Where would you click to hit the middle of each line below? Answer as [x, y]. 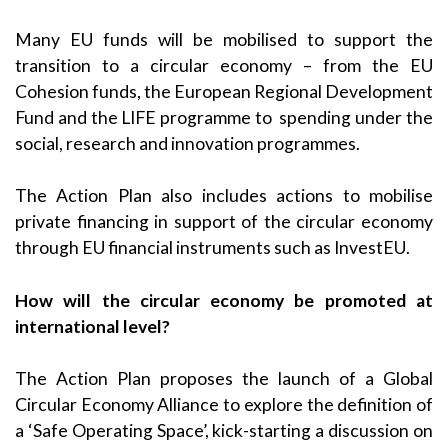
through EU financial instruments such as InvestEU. [212, 248]
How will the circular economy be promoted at [224, 300]
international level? [92, 326]
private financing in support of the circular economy [224, 222]
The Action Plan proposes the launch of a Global [224, 379]
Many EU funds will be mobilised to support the [224, 40]
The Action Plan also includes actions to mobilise [224, 196]
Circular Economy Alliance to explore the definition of [224, 405]
